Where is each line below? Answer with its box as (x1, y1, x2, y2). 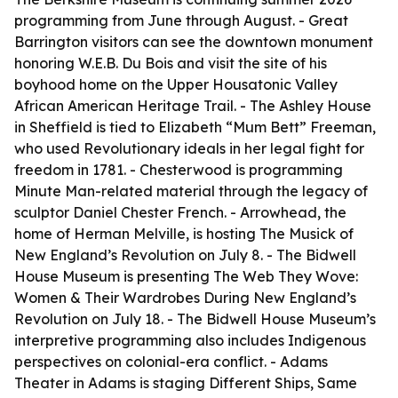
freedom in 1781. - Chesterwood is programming (14, 161, 343, 179)
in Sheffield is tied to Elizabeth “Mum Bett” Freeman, (14, 118, 376, 136)
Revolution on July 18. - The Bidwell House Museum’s (14, 310, 376, 328)
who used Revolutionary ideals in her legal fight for (14, 139, 364, 157)
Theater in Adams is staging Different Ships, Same (14, 374, 357, 392)
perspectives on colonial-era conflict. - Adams (14, 353, 328, 370)
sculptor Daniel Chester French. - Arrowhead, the (14, 203, 346, 221)
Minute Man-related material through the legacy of (14, 182, 368, 200)
